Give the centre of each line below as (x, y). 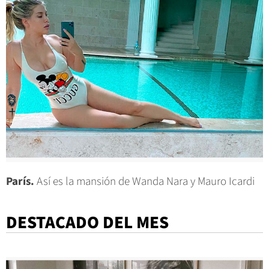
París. (20, 181)
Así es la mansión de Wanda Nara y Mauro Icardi (144, 181)
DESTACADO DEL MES (87, 222)
